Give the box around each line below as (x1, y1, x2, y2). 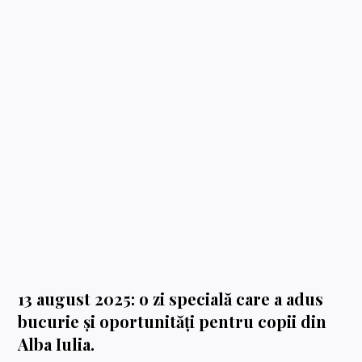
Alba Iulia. (18, 333, 95, 356)
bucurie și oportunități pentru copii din (18, 310, 327, 333)
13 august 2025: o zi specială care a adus (18, 288, 324, 310)
